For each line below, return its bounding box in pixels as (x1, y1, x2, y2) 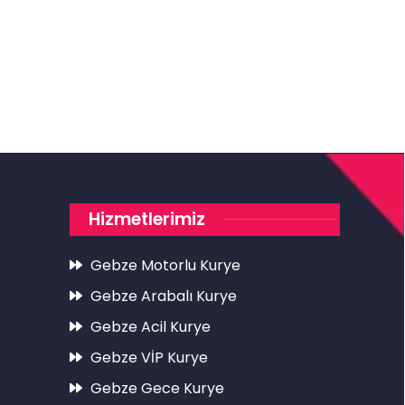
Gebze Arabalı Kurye (89, 285, 237, 306)
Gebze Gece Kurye (89, 377, 224, 399)
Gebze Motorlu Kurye (89, 254, 240, 276)
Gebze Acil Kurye (89, 316, 211, 337)
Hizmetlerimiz (89, 206, 206, 231)
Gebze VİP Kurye (89, 346, 208, 368)
